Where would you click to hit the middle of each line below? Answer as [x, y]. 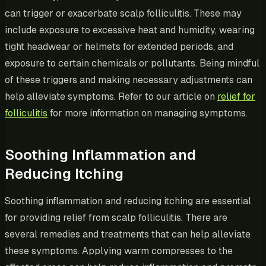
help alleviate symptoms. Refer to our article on [111, 96]
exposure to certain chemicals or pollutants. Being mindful [132, 63]
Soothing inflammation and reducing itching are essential [128, 201]
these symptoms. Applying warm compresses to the [119, 251]
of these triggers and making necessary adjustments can [129, 80]
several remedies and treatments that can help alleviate [128, 234]
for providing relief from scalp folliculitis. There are [116, 217]
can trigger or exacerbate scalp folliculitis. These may [123, 13]
